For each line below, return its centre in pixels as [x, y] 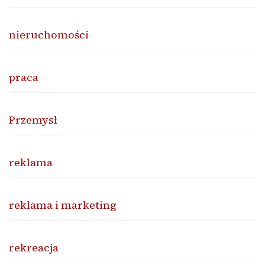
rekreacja [34, 247]
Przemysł [33, 119]
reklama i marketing [63, 205]
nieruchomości [49, 34]
